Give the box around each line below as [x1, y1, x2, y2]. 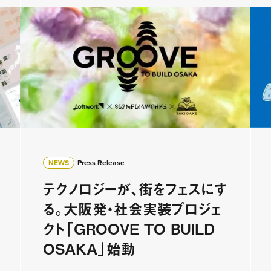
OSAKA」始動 [43, 237, 135, 260]
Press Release [77, 158, 125, 167]
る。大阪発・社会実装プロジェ [43, 197, 221, 220]
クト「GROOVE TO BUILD [43, 217, 215, 240]
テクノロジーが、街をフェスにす [43, 177, 227, 200]
